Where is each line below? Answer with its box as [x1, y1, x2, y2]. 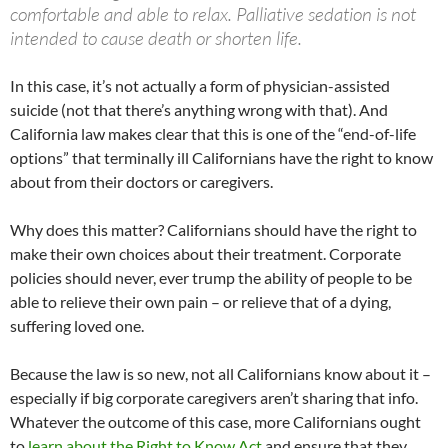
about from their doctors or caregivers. [10, 172, 273, 192]
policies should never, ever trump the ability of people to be [10, 268, 412, 288]
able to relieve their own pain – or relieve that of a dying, [10, 292, 391, 312]
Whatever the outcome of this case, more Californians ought [10, 412, 421, 432]
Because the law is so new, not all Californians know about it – [10, 364, 431, 384]
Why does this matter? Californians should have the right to [10, 220, 417, 240]
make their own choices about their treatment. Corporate [10, 244, 401, 264]
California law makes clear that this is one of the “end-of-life [10, 124, 416, 144]
